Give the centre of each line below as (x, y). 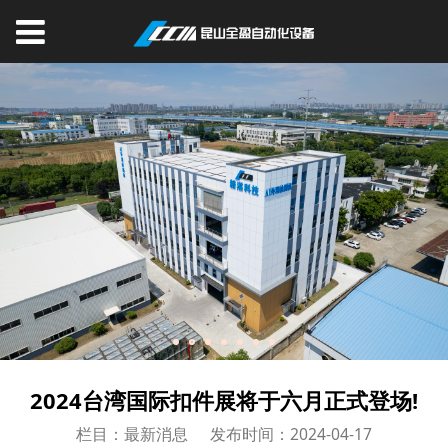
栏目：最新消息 (131, 434)
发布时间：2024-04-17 (291, 434)
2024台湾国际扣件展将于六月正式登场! (224, 401)
